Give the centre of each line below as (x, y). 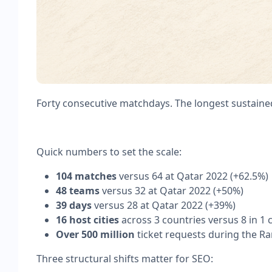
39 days (74, 205)
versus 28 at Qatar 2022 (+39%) (164, 205)
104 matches (86, 176)
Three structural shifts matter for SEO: (125, 258)
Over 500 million (95, 234)
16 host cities (87, 219)
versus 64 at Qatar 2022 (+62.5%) (192, 176)
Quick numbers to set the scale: (109, 151)
